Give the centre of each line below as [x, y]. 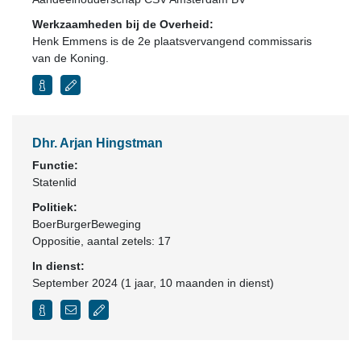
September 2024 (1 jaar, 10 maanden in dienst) [153, 283]
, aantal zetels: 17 [126, 241]
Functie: [55, 165]
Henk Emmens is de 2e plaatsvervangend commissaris [172, 41]
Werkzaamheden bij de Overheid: [123, 24]
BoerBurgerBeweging [87, 224]
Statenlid [54, 182]
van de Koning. [71, 58]
